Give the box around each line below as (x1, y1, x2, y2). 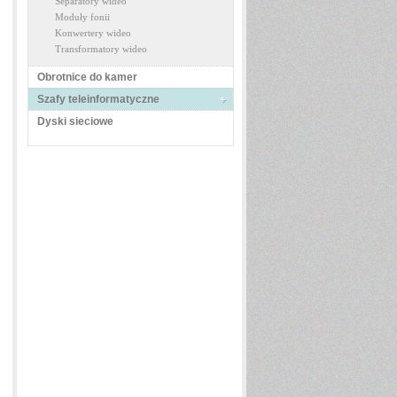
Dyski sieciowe (37, 115, 113, 128)
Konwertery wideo (55, 27, 131, 38)
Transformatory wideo (55, 43, 147, 54)
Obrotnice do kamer (37, 71, 137, 83)
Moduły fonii (55, 12, 110, 22)
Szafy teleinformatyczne (37, 93, 160, 105)
